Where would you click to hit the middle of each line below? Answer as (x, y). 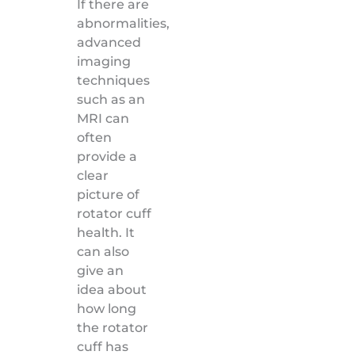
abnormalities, (123, 23)
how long (106, 308)
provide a (107, 156)
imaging (103, 61)
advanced (109, 42)
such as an (111, 99)
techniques (113, 80)
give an (100, 270)
